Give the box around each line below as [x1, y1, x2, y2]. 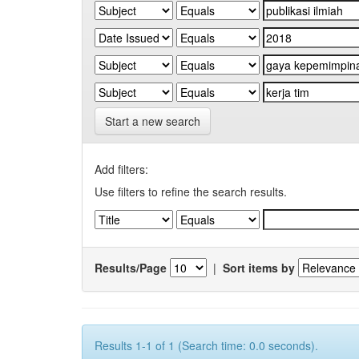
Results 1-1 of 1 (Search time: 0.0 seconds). [95, 337, 318, 353]
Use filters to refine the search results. [95, 184, 287, 200]
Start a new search [105, 113, 200, 129]
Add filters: [95, 161, 148, 177]
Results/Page [95, 259, 167, 276]
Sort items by [223, 259, 295, 276]
